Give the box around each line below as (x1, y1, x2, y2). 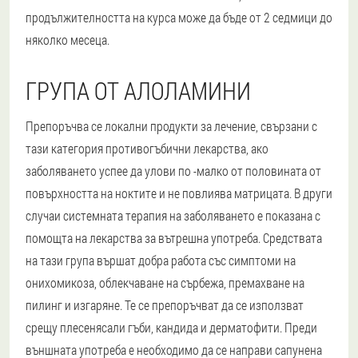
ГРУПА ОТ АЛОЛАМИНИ (26, 74, 251, 106)
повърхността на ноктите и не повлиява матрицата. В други (26, 184, 332, 201)
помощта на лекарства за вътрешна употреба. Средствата (26, 229, 322, 246)
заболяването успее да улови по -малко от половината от (26, 161, 321, 179)
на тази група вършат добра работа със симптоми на (26, 251, 296, 268)
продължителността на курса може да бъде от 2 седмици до (26, 8, 332, 26)
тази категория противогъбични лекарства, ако (26, 139, 268, 157)
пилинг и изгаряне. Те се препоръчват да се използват (26, 296, 304, 313)
